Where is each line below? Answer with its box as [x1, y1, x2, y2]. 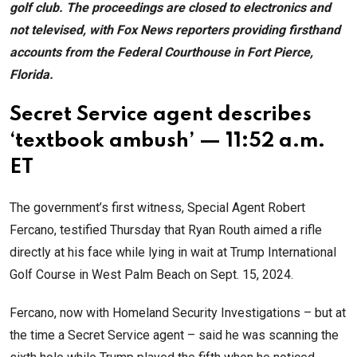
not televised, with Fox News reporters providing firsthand [10, 22, 340, 38]
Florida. [10, 67, 53, 83]
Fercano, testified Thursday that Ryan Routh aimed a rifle [10, 222, 322, 238]
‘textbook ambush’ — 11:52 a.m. [10, 131, 325, 152]
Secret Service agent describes [10, 105, 312, 126]
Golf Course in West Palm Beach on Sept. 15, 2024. [10, 267, 293, 283]
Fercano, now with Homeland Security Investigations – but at [10, 305, 346, 321]
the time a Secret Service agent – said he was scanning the [10, 328, 339, 343]
